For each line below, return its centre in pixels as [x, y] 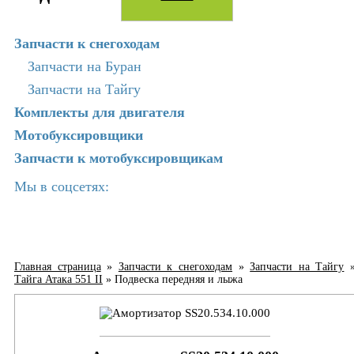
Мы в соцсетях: [62, 187]
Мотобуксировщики [79, 136]
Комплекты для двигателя [100, 113]
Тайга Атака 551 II [58, 280]
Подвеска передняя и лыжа [179, 280]
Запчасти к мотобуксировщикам [119, 158]
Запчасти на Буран [85, 67]
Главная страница [58, 267]
